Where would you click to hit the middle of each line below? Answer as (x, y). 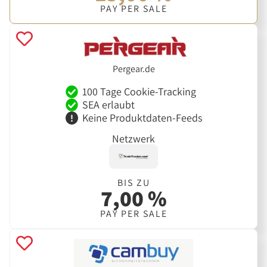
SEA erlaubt (108, 104)
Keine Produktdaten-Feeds (142, 117)
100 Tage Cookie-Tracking (139, 91)
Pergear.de (133, 69)
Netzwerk (133, 139)
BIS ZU (133, 182)
